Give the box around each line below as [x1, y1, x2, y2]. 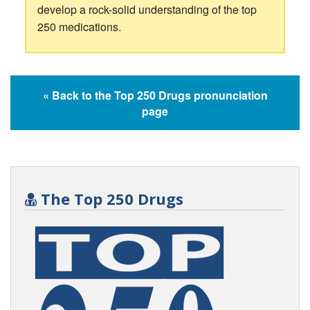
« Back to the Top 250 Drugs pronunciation [42, 87, 268, 104]
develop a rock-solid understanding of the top [37, 1, 257, 18]
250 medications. [37, 19, 121, 35]
